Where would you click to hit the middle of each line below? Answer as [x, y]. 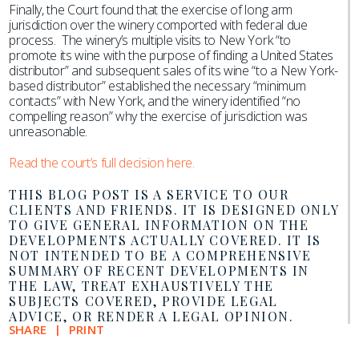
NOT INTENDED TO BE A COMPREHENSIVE [160, 255]
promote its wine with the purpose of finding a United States [171, 55]
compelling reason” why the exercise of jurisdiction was [158, 116]
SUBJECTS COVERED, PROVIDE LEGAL [143, 301]
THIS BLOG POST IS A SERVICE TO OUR [149, 194]
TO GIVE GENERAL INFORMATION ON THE [159, 225]
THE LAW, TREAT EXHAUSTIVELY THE [141, 286]
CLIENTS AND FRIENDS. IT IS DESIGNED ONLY [174, 210]
